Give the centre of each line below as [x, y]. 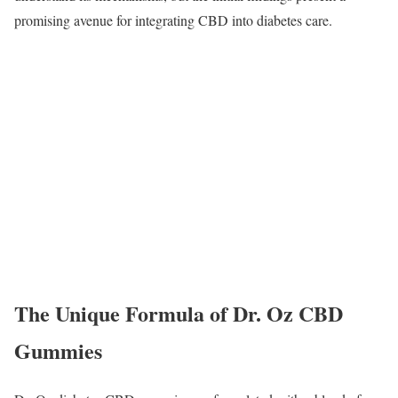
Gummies [58, 351]
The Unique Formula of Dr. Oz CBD [179, 314]
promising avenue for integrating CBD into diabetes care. [173, 20]
